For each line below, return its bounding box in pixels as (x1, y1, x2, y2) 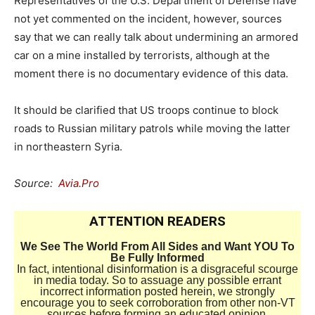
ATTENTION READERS (89, 212, 226, 229)
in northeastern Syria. (14, 139, 122, 153)
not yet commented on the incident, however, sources (14, 11, 282, 25)
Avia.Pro (58, 176, 99, 190)
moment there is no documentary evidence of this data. (14, 66, 288, 80)
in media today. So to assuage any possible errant (34, 274, 281, 286)
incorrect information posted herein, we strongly (40, 285, 275, 297)
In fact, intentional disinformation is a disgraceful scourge (17, 262, 298, 275)
